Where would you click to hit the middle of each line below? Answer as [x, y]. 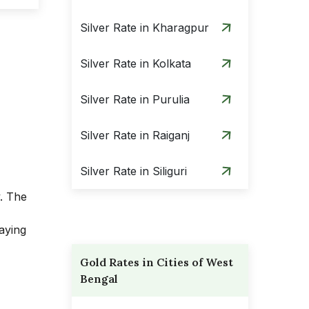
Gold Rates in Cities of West [157, 262]
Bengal [99, 279]
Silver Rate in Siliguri [133, 171]
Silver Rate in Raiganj [135, 135]
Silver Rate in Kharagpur [144, 28]
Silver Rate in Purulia [135, 99]
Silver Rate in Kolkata [136, 63]
